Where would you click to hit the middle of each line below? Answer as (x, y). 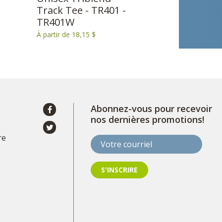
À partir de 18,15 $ (66, 34)
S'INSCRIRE (119, 169)
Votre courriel (116, 139)
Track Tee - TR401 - (81, 10)
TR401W (55, 22)
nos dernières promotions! (147, 119)
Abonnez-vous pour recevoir (151, 108)
